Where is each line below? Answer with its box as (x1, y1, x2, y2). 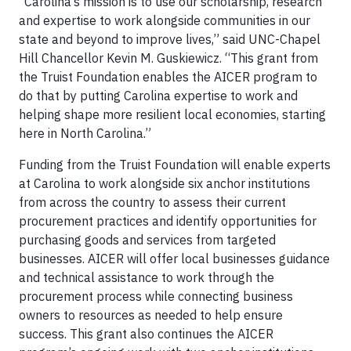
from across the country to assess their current (19, 194, 286, 210)
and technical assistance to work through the (19, 269, 274, 285)
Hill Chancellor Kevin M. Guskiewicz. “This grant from (19, 49, 318, 66)
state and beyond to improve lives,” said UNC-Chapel (19, 31, 320, 47)
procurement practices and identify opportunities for (19, 212, 317, 229)
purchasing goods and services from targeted (19, 231, 276, 248)
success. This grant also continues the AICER (19, 325, 273, 342)
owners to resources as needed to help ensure (19, 306, 283, 323)
